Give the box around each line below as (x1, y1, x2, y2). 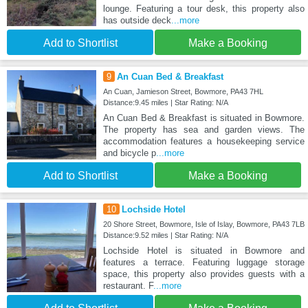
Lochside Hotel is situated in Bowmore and (102, 245, 305, 256)
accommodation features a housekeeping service (102, 136, 305, 147)
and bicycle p (102, 148, 156, 159)
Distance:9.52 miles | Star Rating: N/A (102, 231, 228, 240)
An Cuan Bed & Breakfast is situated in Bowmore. (102, 113, 305, 124)
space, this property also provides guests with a (102, 269, 305, 280)
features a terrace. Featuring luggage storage (102, 257, 305, 268)
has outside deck (102, 15, 171, 26)
